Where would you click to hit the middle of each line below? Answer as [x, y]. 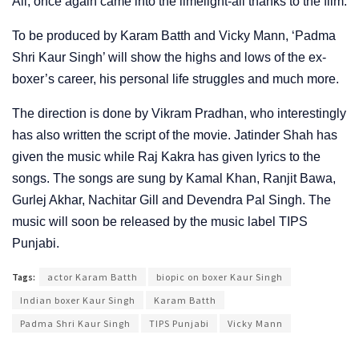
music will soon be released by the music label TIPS [160, 222]
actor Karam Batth [93, 277]
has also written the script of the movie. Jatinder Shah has [175, 135]
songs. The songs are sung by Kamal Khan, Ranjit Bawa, [174, 179]
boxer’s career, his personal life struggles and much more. [175, 79]
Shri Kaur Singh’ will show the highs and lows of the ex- [169, 58]
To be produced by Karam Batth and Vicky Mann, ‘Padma [174, 36]
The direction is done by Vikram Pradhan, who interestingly [179, 114]
